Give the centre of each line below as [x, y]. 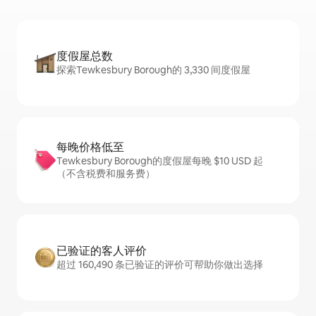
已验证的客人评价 [102, 251]
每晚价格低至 [90, 147]
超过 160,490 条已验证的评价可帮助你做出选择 [160, 265]
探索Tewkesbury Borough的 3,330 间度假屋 [153, 70]
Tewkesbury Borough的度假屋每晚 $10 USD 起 [160, 161]
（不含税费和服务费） [106, 174]
